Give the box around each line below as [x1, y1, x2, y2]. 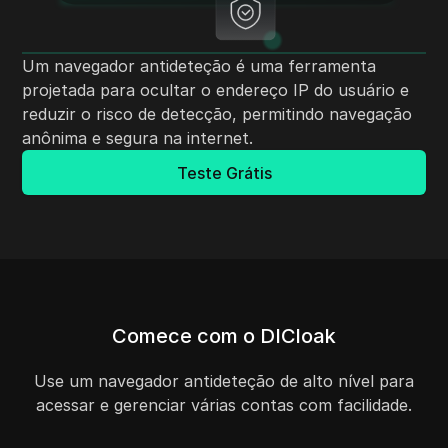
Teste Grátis [176, 162, 272, 183]
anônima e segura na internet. [22, 128, 254, 149]
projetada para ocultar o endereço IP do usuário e [22, 80, 410, 101]
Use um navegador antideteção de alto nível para [34, 371, 414, 392]
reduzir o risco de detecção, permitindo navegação [22, 104, 413, 125]
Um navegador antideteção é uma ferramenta [22, 56, 377, 77]
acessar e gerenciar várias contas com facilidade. [36, 395, 412, 416]
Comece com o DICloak [112, 324, 336, 349]
